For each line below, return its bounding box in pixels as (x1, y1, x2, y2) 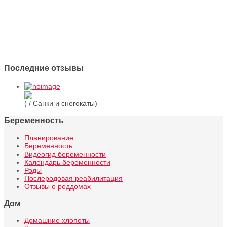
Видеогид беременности (24, 149, 106, 158)
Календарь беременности (24, 158, 110, 166)
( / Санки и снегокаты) (24, 99, 97, 107)
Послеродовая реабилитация (24, 174, 123, 182)
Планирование (24, 133, 73, 142)
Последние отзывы (4, 63, 84, 72)
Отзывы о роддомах (24, 182, 91, 191)
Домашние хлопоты (24, 216, 90, 225)
